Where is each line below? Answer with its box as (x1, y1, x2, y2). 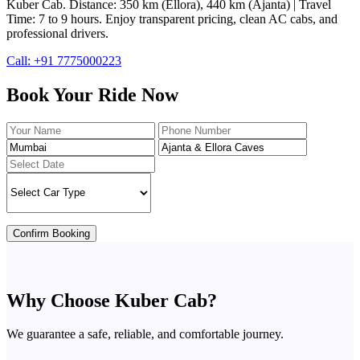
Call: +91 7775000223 (6, 53, 121, 67)
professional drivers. (6, 26, 108, 40)
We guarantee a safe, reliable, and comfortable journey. (6, 327, 284, 342)
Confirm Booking (13, 227, 90, 239)
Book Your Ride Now (6, 84, 178, 105)
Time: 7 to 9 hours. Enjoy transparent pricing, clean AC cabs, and (6, 11, 337, 26)
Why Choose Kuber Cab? (6, 289, 217, 311)
